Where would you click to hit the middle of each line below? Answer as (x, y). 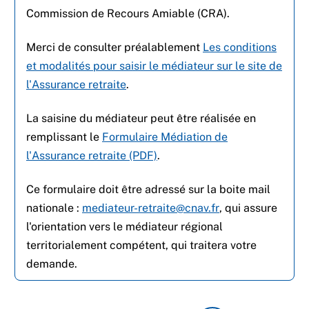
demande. (52, 264)
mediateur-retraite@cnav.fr (151, 208)
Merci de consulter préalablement (114, 47)
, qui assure (248, 208)
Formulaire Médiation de (165, 137)
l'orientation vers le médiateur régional (124, 227)
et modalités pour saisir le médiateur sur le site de (154, 66)
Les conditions (240, 47)
